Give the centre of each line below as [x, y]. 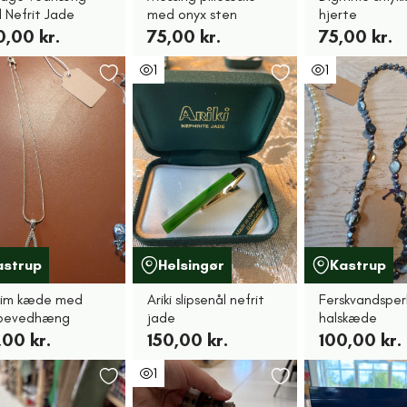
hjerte [338, 14]
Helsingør [191, 265]
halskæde [348, 318]
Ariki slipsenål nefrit [205, 299]
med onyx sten [192, 14]
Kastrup [358, 265]
